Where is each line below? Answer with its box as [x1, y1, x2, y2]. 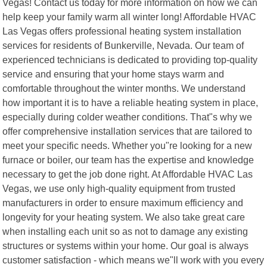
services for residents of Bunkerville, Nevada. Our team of [2, 39, 244, 51]
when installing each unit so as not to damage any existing [2, 225, 249, 237]
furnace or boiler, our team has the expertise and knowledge [2, 154, 254, 165]
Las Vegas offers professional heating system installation [2, 25, 242, 36]
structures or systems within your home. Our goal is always [2, 240, 249, 251]
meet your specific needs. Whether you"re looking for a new [2, 139, 253, 151]
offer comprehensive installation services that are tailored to [2, 125, 253, 136]
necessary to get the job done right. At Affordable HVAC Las [2, 168, 253, 179]
